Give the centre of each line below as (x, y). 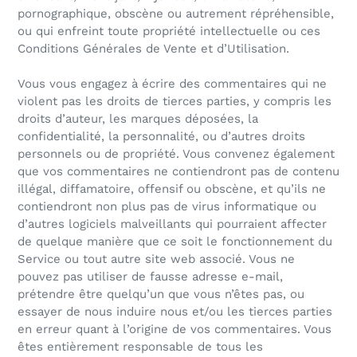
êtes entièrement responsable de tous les (140, 347)
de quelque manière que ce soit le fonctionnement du (175, 242)
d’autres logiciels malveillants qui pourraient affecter (172, 224)
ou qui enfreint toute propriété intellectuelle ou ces (169, 31)
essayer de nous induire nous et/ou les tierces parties (175, 312)
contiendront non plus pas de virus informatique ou (167, 207)
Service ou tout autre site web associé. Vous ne (156, 259)
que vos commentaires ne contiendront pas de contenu (178, 172)
